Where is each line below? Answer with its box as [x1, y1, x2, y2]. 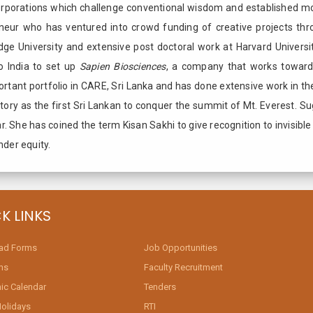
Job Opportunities [144, 242, 218, 253]
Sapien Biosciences [79, 60, 166, 72]
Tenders [144, 281, 177, 292]
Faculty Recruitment [144, 261, 224, 272]
